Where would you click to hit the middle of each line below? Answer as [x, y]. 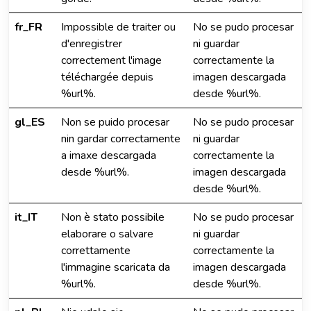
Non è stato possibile [113, 217]
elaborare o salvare [107, 234]
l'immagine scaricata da [116, 267]
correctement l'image [111, 60]
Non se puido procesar [115, 122]
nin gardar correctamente [121, 139]
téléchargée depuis [107, 77]
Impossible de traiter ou [118, 27]
